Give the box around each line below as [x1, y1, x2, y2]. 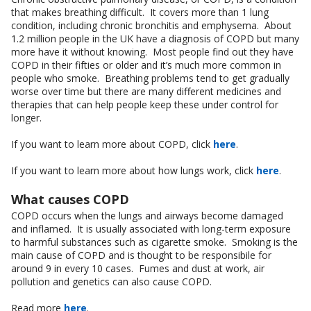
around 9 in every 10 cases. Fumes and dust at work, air [11, 262, 264, 276]
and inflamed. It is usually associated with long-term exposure [11, 222, 291, 236]
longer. [11, 111, 42, 125]
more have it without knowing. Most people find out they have [11, 45, 294, 59]
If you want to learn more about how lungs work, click [11, 164, 256, 178]
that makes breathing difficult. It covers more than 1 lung [11, 6, 269, 19]
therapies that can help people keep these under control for [11, 98, 278, 112]
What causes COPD [11, 191, 129, 208]
